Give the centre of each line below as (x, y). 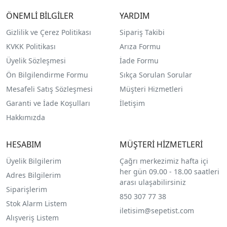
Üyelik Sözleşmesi (36, 60)
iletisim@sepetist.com (157, 210)
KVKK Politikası (31, 46)
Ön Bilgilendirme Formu (47, 74)
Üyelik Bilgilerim (34, 161)
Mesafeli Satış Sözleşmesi (49, 89)
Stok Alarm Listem (36, 203)
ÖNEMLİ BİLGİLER (40, 15)
